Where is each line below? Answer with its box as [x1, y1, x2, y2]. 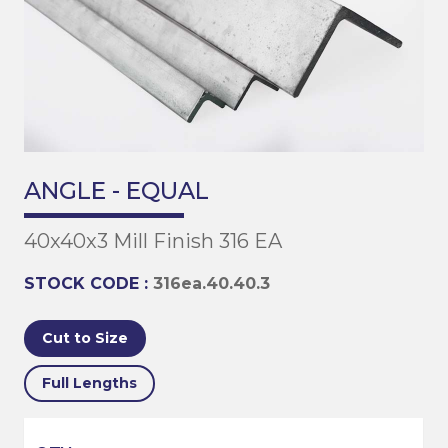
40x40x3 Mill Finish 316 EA [24, 228, 282, 253]
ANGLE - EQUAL [24, 175, 209, 205]
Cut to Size [42, 328, 128, 347]
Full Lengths [42, 373, 137, 392]
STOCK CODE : [24, 273, 153, 293]
